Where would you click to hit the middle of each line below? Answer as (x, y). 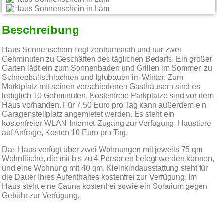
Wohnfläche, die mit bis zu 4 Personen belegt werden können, (108, 159)
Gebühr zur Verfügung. (41, 195)
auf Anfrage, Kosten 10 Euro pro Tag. (65, 132)
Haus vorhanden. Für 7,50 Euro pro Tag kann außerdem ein (104, 105)
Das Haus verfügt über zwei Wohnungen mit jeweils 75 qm (102, 149)
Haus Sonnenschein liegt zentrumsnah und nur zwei (92, 50)
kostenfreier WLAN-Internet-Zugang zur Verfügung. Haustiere (107, 123)
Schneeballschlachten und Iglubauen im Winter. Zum (93, 77)
